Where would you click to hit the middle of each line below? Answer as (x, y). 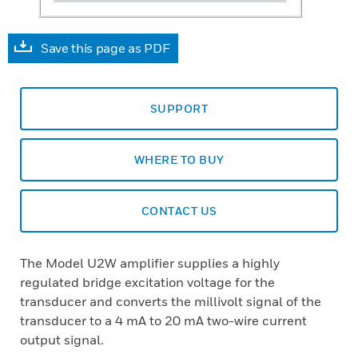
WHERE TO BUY (179, 159)
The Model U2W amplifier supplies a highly (150, 263)
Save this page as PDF (105, 48)
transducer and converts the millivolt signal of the (171, 301)
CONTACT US (179, 211)
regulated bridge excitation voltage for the (147, 282)
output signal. (62, 340)
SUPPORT (179, 108)
